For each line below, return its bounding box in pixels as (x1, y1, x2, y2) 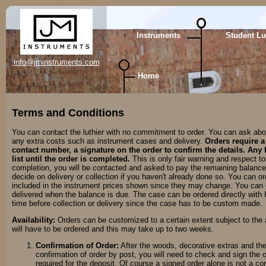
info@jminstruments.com (13, 58, 100, 66)
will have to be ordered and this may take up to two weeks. (12, 224, 214, 233)
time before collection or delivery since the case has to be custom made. (12, 198, 262, 208)
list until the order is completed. (12, 154, 130, 163)
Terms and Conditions (12, 107, 124, 119)
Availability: (12, 215, 55, 224)
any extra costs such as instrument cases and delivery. (12, 136, 205, 145)
